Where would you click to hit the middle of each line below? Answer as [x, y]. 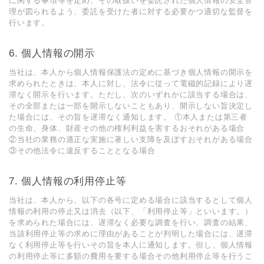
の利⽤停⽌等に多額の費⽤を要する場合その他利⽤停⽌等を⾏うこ [131, 256]
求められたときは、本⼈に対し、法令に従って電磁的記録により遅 [131, 83]
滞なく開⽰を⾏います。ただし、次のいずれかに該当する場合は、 [131, 95]
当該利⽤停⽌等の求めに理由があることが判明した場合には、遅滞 [131, 234]
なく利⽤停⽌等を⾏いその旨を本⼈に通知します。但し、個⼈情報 [131, 245]
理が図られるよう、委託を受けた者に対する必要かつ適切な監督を [131, 11]
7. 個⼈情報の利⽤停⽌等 [68, 181]
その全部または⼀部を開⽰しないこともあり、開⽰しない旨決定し [131, 106]
